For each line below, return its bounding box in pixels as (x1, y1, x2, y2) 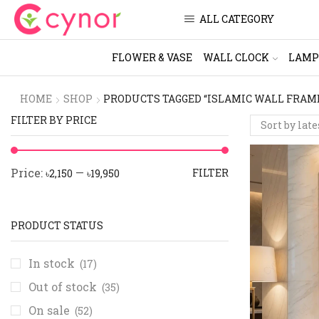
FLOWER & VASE (111, 50, 192, 64)
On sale (28, 302, 73, 318)
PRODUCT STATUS (11, 218, 103, 232)
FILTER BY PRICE (11, 113, 97, 127)
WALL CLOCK (202, 50, 269, 64)
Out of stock (28, 278, 100, 294)
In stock (28, 255, 78, 271)
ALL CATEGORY (199, 12, 274, 26)
